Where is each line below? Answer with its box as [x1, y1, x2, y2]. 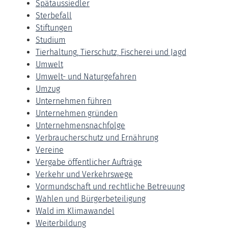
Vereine [36, 145, 64, 155]
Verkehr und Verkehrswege [36, 169, 133, 179]
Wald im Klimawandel [36, 206, 115, 216]
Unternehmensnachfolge [36, 120, 125, 130]
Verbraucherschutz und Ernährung [36, 132, 158, 142]
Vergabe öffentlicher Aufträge [36, 157, 142, 167]
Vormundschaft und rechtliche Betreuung [36, 181, 185, 191]
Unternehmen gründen [36, 108, 118, 118]
